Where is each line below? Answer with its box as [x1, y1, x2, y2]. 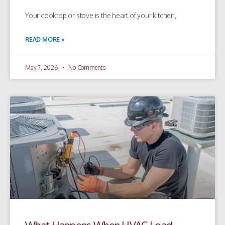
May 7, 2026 [25, 63, 60, 71]
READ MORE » [25, 35, 65, 43]
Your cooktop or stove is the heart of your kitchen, [25, 11, 176, 20]
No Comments [67, 63, 106, 71]
